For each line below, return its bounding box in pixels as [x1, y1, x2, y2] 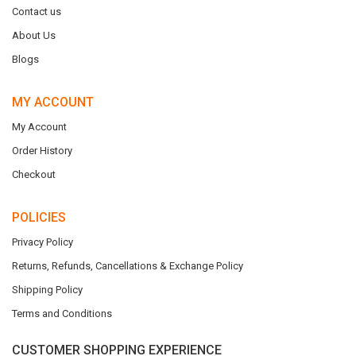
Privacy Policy [12, 236, 73, 248]
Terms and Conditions [12, 308, 112, 319]
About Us [12, 29, 56, 41]
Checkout [12, 168, 56, 180]
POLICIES [12, 210, 66, 225]
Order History [12, 145, 72, 157]
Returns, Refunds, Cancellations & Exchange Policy [12, 260, 243, 272]
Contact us [12, 6, 61, 17]
